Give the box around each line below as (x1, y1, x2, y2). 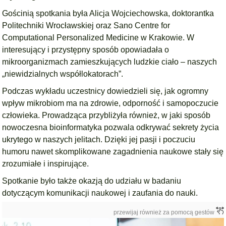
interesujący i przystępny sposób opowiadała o (2, 45, 169, 54)
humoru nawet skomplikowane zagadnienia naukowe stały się (2, 147, 224, 156)
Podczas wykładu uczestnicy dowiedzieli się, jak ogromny (2, 87, 209, 95)
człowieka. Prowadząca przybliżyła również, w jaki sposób (2, 111, 211, 120)
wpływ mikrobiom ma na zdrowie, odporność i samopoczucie (2, 99, 219, 107)
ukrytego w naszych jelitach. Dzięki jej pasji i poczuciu (2, 135, 196, 144)
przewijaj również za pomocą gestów (113, 209, 216, 216)
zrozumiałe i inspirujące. (2, 159, 89, 168)
